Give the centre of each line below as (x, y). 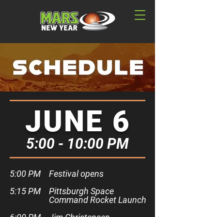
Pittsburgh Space (81, 191)
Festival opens (76, 174)
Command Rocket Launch (98, 200)
